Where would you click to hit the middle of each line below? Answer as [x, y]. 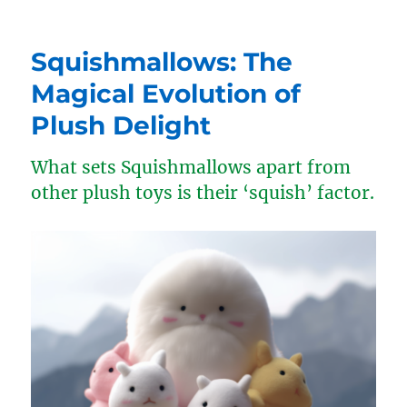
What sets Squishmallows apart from [191, 167]
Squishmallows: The [162, 61]
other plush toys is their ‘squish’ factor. [203, 192]
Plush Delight [121, 125]
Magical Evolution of [166, 93]
